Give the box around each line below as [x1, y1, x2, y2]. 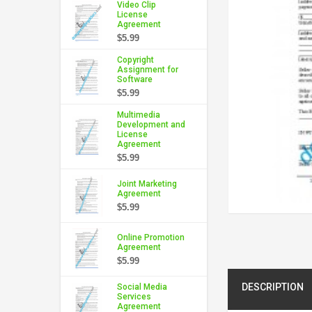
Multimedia [117, 109, 160, 120]
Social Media [117, 281, 167, 292]
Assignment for [117, 64, 178, 75]
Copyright [117, 54, 154, 65]
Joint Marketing [117, 178, 177, 189]
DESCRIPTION [242, 281, 304, 292]
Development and [117, 119, 185, 130]
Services [117, 291, 151, 302]
